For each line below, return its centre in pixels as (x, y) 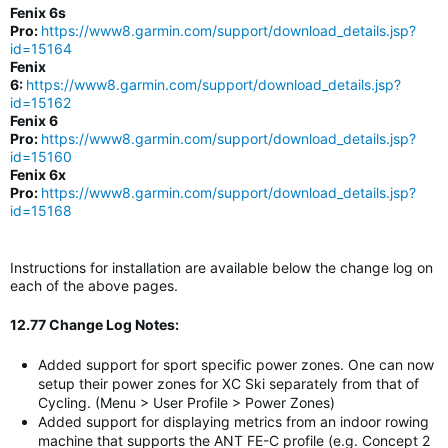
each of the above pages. (94, 285)
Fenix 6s (38, 12)
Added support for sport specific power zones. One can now (236, 364)
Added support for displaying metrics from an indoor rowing (233, 421)
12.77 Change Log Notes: (94, 324)
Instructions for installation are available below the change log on (221, 267)
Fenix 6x (38, 174)
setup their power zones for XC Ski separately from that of (228, 383)
